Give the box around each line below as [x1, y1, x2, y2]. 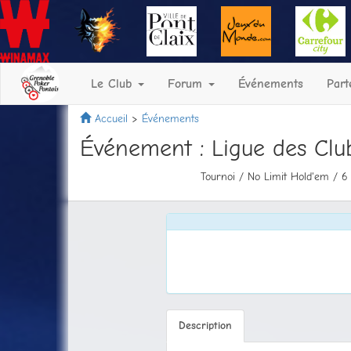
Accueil [95, 112, 128, 125]
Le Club [91, 77, 136, 91]
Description [179, 319, 232, 332]
